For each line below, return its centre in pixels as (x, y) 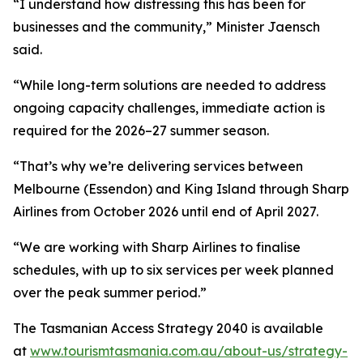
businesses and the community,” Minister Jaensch (167, 27)
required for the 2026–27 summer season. (141, 130)
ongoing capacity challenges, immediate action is (169, 108)
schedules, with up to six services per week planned (173, 270)
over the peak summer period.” (110, 293)
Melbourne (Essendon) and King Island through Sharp (181, 189)
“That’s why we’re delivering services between (158, 166)
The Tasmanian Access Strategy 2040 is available (168, 328)
